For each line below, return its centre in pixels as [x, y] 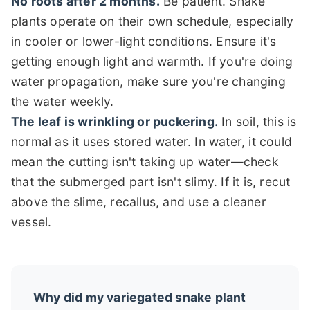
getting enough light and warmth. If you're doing [152, 61]
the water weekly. [63, 101]
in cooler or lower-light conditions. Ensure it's [144, 41]
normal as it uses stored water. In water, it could [152, 141]
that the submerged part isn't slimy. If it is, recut [151, 181]
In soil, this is [257, 121]
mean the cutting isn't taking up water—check [145, 161]
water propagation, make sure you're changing [148, 81]
